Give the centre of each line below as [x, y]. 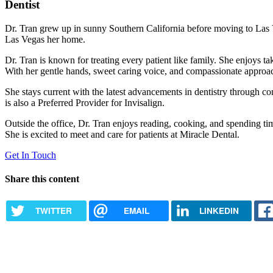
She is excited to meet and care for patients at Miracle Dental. [122, 134]
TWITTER [53, 210]
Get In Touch [30, 155]
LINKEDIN [219, 210]
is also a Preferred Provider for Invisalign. [85, 102]
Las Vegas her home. [45, 39]
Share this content [42, 179]
